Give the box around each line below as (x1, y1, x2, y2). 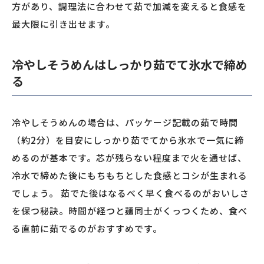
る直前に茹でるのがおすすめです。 (12, 222, 162, 235)
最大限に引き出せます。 (12, 18, 115, 31)
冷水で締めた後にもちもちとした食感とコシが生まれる (12, 169, 247, 182)
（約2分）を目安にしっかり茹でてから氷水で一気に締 (12, 134, 244, 147)
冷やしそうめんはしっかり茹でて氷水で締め (12, 56, 247, 74)
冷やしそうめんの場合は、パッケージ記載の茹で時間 (12, 116, 238, 129)
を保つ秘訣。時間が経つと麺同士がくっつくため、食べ (12, 204, 247, 217)
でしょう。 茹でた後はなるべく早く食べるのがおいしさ (12, 187, 249, 200)
